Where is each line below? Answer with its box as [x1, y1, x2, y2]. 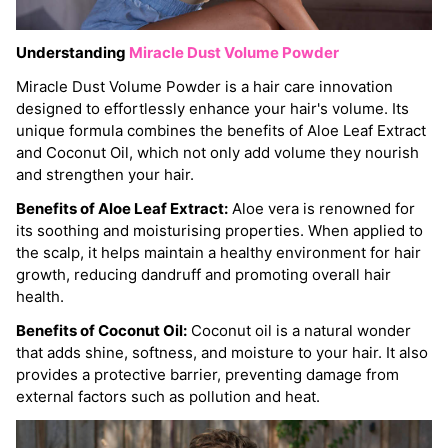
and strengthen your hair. [16, 164, 194, 184]
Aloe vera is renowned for [228, 198, 415, 218]
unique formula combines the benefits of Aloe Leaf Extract [16, 120, 426, 140]
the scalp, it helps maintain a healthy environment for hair [16, 242, 421, 262]
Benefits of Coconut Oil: [16, 320, 187, 340]
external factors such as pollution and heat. [16, 386, 320, 406]
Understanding [16, 42, 129, 62]
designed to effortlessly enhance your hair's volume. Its [16, 98, 409, 118]
